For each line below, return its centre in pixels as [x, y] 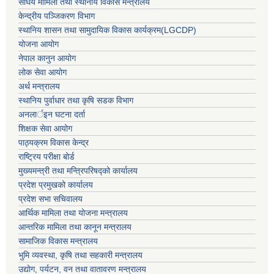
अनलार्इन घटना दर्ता [52, 115]
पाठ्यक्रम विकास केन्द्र [54, 143]
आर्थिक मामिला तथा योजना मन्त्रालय [73, 213]
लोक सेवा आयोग [43, 72]
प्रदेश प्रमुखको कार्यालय [56, 185]
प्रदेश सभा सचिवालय [50, 199]
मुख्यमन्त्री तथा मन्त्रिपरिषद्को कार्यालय [78, 171]
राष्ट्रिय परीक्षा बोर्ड [46, 157]
